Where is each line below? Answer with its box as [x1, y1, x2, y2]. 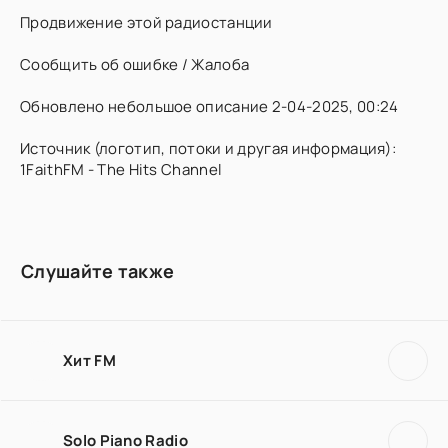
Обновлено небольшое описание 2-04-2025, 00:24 [20, 96, 399, 117]
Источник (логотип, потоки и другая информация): [20, 138, 397, 159]
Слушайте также [21, 259, 175, 283]
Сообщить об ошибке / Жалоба [20, 54, 250, 75]
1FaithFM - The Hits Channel [20, 159, 223, 180]
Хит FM [63, 349, 116, 371]
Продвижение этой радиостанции [20, 12, 273, 33]
